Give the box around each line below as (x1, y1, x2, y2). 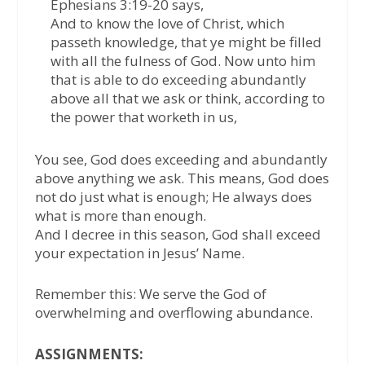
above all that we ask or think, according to (50, 89, 325, 108)
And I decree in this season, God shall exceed (34, 225, 321, 244)
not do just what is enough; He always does (34, 187, 312, 207)
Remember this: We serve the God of (34, 284, 266, 304)
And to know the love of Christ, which (50, 14, 284, 33)
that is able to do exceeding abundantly (50, 70, 306, 90)
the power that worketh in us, (50, 108, 237, 127)
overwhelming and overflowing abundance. (34, 303, 313, 323)
